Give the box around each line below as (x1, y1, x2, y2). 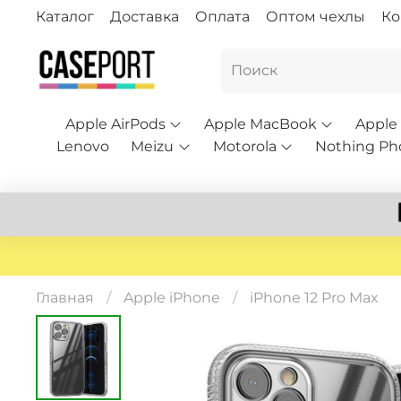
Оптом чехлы (266, 7, 365, 25)
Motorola (212, 138, 277, 156)
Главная (36, 289, 94, 307)
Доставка (110, 7, 179, 25)
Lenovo (56, 138, 110, 156)
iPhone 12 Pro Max (250, 289, 379, 307)
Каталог (36, 7, 94, 25)
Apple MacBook (203, 115, 317, 133)
